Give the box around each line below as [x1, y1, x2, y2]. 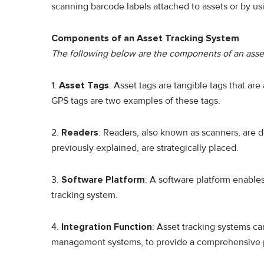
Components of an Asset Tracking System [51, 32, 239, 44]
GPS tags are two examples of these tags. [51, 94, 220, 107]
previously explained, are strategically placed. [51, 141, 239, 154]
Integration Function [61, 220, 152, 233]
